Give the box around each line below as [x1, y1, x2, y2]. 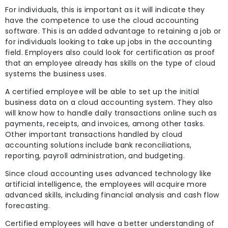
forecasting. [5, 200, 50, 211]
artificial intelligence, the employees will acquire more [5, 179, 207, 189]
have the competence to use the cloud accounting [5, 15, 199, 25]
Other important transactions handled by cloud [5, 129, 183, 139]
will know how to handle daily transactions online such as [5, 107, 217, 118]
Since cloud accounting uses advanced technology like [5, 168, 212, 179]
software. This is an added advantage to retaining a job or [5, 25, 221, 36]
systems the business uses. [5, 68, 107, 79]
